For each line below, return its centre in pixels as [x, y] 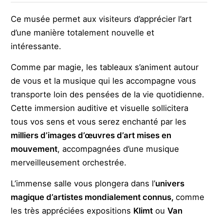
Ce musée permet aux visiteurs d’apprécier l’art [101, 19]
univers [170, 184]
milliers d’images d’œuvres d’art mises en [91, 136]
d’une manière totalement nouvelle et [83, 33]
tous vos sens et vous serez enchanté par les [99, 122]
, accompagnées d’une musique [118, 149]
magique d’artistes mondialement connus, [93, 197]
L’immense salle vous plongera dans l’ [83, 184]
